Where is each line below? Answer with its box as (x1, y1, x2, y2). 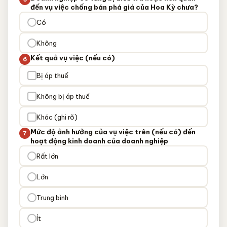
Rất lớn (36, 152, 58, 160)
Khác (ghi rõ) (36, 112, 78, 121)
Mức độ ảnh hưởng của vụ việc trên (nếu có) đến (30, 127, 196, 136)
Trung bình (36, 193, 68, 202)
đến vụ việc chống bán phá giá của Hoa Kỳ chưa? (30, 3, 198, 12)
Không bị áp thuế (36, 92, 90, 100)
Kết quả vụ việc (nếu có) (30, 53, 115, 62)
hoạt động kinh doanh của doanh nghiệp (30, 136, 168, 145)
